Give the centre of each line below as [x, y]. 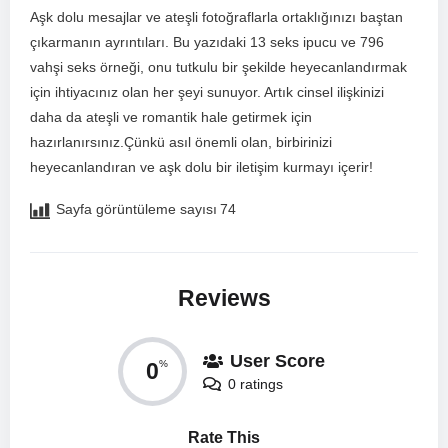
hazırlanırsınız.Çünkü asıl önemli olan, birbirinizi [181, 142]
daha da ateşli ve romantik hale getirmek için [171, 117]
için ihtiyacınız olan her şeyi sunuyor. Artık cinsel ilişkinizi [207, 92]
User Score [277, 360]
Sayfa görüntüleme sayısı [136, 209]
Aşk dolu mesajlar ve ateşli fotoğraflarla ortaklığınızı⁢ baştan [216, 17]
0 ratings [255, 383]
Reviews [224, 298]
